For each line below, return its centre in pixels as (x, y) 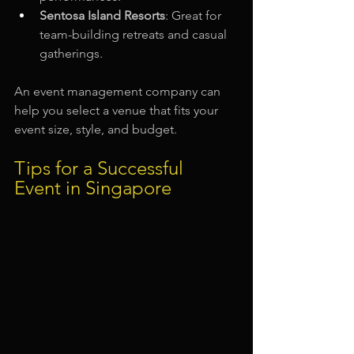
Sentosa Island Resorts (102, 15)
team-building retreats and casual (135, 34)
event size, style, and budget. (96, 129)
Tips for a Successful (101, 168)
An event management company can (119, 91)
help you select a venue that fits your (118, 110)
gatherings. (71, 53)
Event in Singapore (93, 187)
